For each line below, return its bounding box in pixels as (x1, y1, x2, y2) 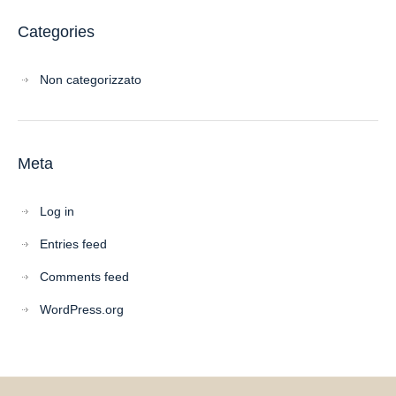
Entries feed (40, 237, 107, 251)
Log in (40, 204, 74, 218)
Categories (18, 23, 95, 41)
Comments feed (40, 270, 129, 284)
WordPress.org (40, 302, 124, 316)
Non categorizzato (40, 72, 141, 87)
